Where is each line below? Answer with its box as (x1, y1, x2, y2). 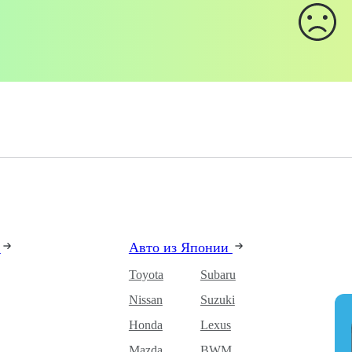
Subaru (200, 267, 236, 281)
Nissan (128, 292, 163, 306)
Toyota (128, 267, 163, 281)
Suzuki (200, 292, 235, 306)
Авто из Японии (128, 239, 233, 255)
